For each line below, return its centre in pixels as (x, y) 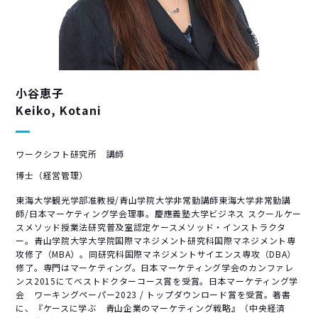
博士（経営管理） (52, 175)
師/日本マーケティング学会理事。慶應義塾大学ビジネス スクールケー (159, 214)
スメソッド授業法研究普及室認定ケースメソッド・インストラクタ (151, 227)
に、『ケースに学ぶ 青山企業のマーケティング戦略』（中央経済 (151, 308)
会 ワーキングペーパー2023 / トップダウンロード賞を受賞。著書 (153, 295)
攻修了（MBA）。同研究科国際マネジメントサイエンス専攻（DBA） (156, 254)
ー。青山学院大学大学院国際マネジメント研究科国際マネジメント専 (156, 241)
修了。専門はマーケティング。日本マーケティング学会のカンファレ (155, 268)
